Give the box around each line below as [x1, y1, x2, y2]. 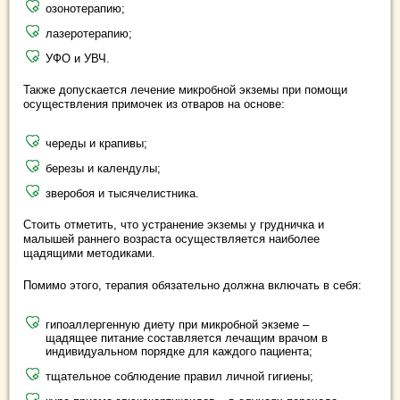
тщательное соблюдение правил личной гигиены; [46, 369, 313, 383]
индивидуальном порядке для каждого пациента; [46, 344, 312, 358]
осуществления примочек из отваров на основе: [23, 96, 285, 111]
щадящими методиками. [23, 246, 155, 260]
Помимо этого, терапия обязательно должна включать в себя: [23, 278, 362, 292]
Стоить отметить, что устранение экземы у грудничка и [23, 217, 324, 231]
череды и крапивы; [46, 136, 147, 150]
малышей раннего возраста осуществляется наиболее [23, 231, 320, 246]
